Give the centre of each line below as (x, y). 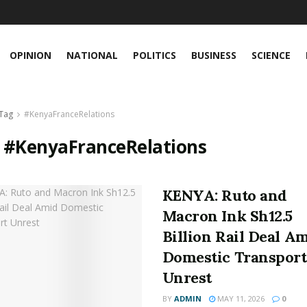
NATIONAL (92, 55)
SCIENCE (271, 55)
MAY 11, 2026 (240, 298)
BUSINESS (213, 55)
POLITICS (154, 55)
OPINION (30, 55)
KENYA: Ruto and (224, 195)
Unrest (187, 278)
